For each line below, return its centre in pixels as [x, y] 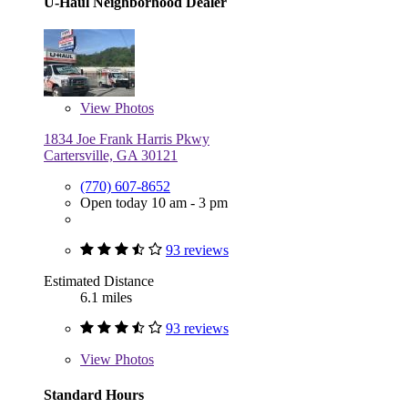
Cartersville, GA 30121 [111, 155]
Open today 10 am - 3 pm [154, 202]
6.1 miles [106, 297]
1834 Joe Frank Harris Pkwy [127, 138]
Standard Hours [94, 394]
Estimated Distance [99, 280]
